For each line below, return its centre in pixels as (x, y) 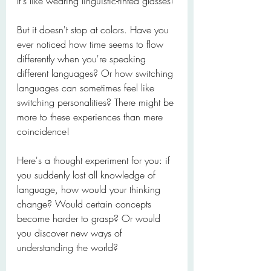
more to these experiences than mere (91, 117)
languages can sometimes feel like (87, 88)
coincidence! (43, 131)
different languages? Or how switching (96, 73)
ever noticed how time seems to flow (92, 44)
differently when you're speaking (83, 59)
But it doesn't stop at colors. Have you (94, 30)
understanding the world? (67, 247)
